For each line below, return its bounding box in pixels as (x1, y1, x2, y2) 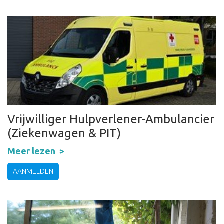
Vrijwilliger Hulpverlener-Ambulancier (7, 112, 214, 126)
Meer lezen (7, 146, 55, 156)
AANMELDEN (13, 167, 53, 176)
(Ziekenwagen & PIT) (7, 126, 121, 140)
